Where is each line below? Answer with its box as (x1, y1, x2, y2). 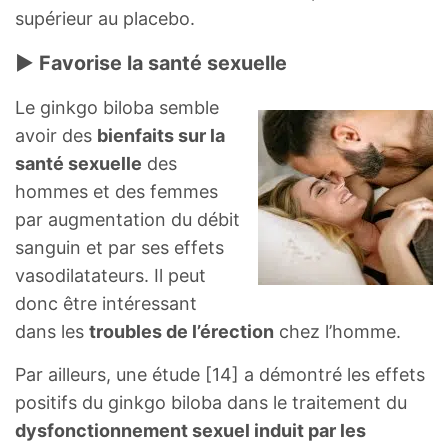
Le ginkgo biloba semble (15, 96, 219, 118)
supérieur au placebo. (15, 7, 195, 29)
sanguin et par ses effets (15, 236, 224, 258)
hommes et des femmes (15, 180, 218, 202)
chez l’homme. (274, 320, 401, 342)
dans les (15, 320, 89, 342)
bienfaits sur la (97, 124, 225, 146)
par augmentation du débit (15, 208, 240, 230)
